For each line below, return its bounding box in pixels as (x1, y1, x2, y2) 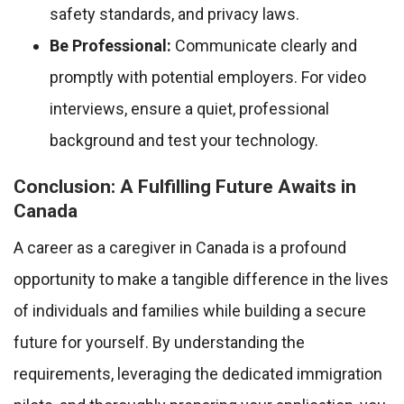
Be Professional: (50, 36, 171, 56)
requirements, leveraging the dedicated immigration (14, 364, 382, 384)
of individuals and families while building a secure (14, 301, 366, 321)
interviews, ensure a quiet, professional (50, 99, 329, 119)
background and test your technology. (50, 131, 318, 151)
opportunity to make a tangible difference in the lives (14, 270, 389, 289)
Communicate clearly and (171, 36, 357, 56)
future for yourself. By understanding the (14, 333, 305, 353)
